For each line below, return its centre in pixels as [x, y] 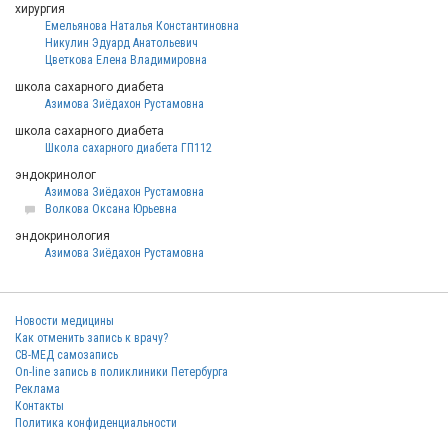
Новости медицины [64, 321]
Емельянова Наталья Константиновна [142, 26]
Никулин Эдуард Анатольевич [121, 43]
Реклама [37, 389]
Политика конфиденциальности [96, 423]
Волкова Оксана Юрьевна [111, 209]
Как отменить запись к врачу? [91, 338]
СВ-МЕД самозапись [66, 355]
